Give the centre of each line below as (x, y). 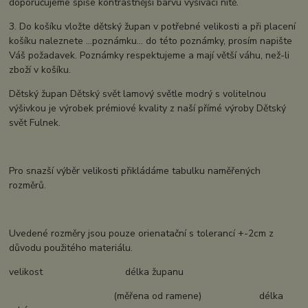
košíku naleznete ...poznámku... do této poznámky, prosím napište (151, 41)
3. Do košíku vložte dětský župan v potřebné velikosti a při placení (153, 27)
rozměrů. (28, 186)
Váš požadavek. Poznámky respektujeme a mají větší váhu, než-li (150, 56)
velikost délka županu (97, 272)
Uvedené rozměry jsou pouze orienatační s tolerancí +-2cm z (142, 234)
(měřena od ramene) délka (146, 296)
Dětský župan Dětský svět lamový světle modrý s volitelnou (138, 94)
